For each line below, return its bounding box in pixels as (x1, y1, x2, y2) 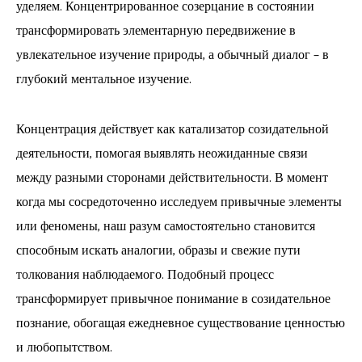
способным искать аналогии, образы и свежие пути (16, 240, 301, 263)
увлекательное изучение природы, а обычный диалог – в (16, 44, 329, 67)
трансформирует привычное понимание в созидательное (16, 288, 330, 311)
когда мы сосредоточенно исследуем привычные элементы (16, 192, 342, 214)
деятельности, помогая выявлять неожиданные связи (16, 143, 308, 166)
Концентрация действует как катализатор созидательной (16, 119, 329, 141)
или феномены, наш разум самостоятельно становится (16, 216, 315, 238)
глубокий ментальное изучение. (16, 69, 192, 91)
